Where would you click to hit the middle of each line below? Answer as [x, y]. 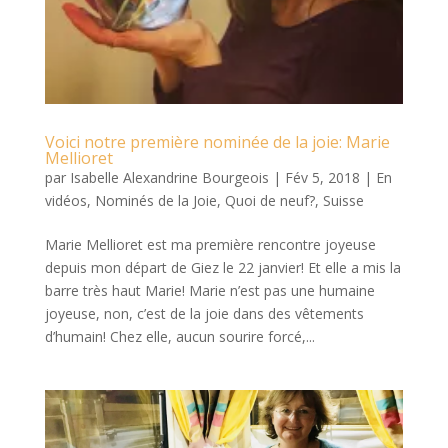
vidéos [65, 201]
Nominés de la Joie [155, 201]
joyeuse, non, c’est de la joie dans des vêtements [204, 314]
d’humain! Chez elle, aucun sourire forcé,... [179, 337]
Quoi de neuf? [269, 201]
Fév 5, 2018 [322, 178]
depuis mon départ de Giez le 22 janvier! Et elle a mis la [222, 268]
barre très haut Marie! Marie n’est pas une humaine [209, 291]
